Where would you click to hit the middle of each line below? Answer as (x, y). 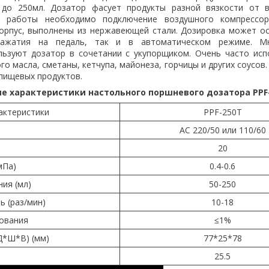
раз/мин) (28, 202)
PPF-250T (222, 112)
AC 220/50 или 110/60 (222, 130)
